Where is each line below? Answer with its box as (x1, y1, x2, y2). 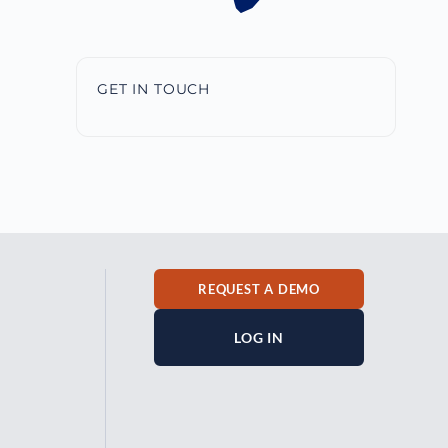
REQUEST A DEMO (198, 280, 320, 297)
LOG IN (234, 329, 285, 347)
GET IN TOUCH (97, 79, 211, 98)
